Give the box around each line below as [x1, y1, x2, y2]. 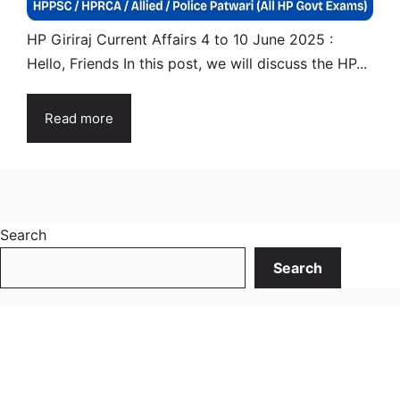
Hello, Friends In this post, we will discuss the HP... [27, 54, 367, 72]
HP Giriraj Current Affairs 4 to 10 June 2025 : [27, 29, 333, 48]
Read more [45, 109, 113, 127]
